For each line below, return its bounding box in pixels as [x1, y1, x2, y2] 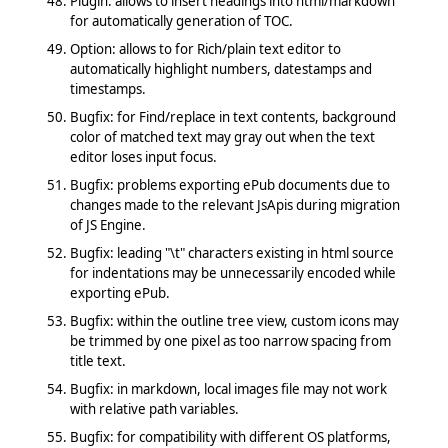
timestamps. [69, 79, 146, 98]
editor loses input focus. [69, 147, 217, 166]
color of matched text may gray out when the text [69, 127, 375, 146]
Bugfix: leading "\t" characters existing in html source [69, 243, 394, 262]
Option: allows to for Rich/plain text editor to [69, 39, 341, 58]
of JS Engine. [69, 215, 146, 234]
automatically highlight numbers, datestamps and [69, 59, 372, 78]
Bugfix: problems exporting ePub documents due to [69, 175, 390, 194]
